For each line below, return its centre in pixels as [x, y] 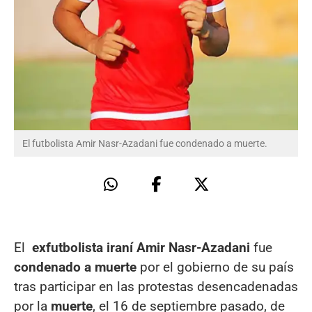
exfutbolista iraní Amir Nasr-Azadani [141, 247]
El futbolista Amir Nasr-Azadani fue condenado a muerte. [145, 143]
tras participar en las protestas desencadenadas [156, 286]
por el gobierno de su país [215, 267]
